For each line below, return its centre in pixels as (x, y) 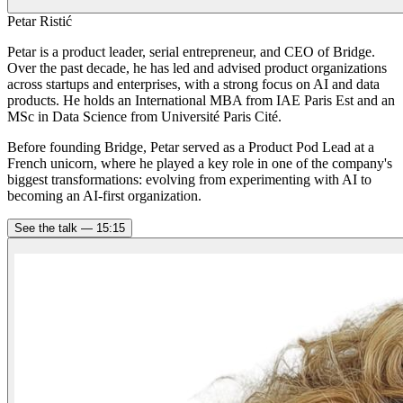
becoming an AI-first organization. (104, 196)
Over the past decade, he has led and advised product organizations (197, 68)
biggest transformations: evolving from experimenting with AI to (189, 180)
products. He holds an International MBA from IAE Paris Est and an (201, 101)
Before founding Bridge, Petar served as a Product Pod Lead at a (191, 148)
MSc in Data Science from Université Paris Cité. (144, 117)
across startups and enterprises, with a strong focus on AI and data (193, 85)
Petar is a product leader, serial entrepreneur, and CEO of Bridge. (191, 52)
